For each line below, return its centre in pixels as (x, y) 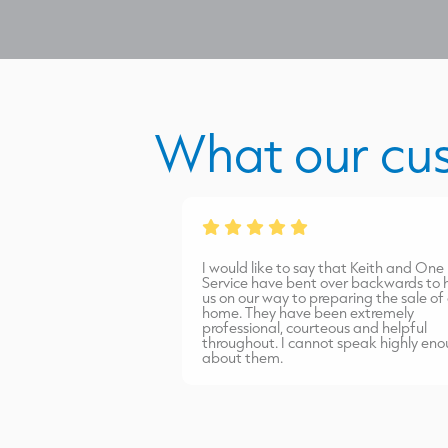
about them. (215, 357)
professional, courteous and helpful (287, 327)
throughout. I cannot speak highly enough (308, 342)
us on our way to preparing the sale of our (307, 297)
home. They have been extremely (280, 312)
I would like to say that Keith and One (295, 267)
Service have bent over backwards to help (309, 282)
